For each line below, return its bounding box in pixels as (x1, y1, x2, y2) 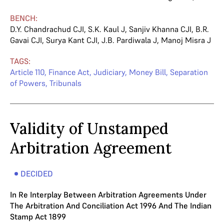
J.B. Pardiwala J (101, 35, 157, 45)
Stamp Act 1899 (10, 211, 66, 221)
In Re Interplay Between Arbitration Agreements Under (10, 189, 206, 199)
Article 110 (10, 67, 44, 77)
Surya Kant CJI (46, 35, 97, 45)
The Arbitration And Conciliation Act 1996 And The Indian (10, 200, 211, 210)
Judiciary (93, 67, 125, 77)
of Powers (10, 78, 45, 88)
